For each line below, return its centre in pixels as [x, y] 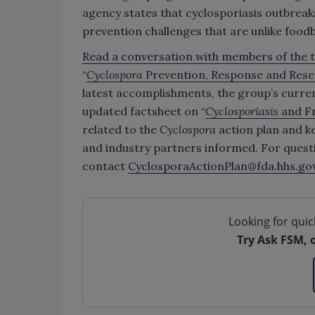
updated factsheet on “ [144, 111]
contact [105, 166]
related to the [121, 129]
